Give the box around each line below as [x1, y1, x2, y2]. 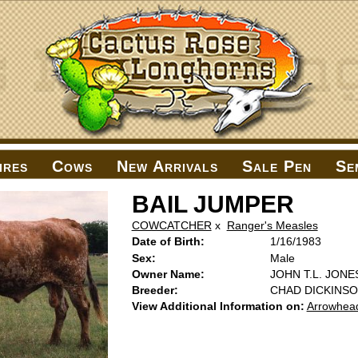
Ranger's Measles [226, 219, 318, 232]
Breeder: [131, 284, 178, 296]
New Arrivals [117, 157, 218, 175]
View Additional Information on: [131, 300, 304, 312]
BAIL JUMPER [131, 191, 294, 217]
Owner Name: [131, 268, 205, 280]
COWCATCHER [131, 219, 212, 232]
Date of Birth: [131, 235, 205, 248]
